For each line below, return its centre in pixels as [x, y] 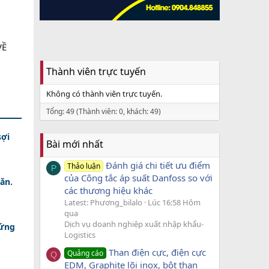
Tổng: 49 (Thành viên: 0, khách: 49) [104, 111]
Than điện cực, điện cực [158, 252]
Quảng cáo [86, 253]
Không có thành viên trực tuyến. [104, 94]
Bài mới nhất [75, 144]
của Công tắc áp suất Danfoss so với [138, 178]
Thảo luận [84, 166]
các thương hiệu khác [108, 191]
